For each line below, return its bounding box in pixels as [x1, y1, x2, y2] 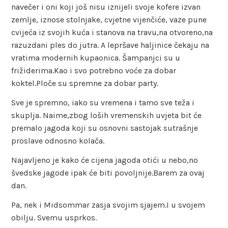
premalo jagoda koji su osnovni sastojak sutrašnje [11, 123, 198, 133]
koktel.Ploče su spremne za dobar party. [11, 78, 159, 89]
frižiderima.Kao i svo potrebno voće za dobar [11, 66, 177, 76]
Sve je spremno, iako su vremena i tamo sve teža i [11, 97, 195, 107]
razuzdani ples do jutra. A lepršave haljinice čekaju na [11, 40, 210, 50]
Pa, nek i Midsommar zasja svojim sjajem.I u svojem [11, 199, 206, 210]
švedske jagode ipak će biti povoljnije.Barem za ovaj [11, 167, 205, 178]
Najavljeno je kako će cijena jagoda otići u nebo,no [11, 155, 198, 165]
